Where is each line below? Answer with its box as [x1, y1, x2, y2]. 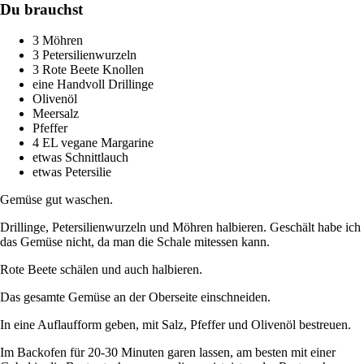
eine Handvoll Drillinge [32, 77, 154, 92]
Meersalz [32, 106, 79, 121]
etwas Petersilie [32, 165, 111, 180]
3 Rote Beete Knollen [32, 63, 144, 77]
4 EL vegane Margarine [32, 136, 154, 150]
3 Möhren [32, 33, 83, 48]
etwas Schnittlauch [32, 150, 128, 165]
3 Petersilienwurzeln [32, 48, 136, 63]
